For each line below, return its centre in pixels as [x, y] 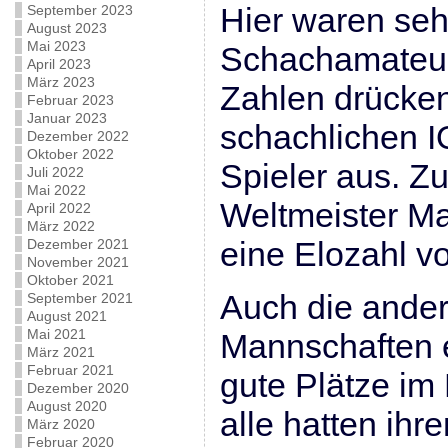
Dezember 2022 [77, 136]
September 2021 [79, 298]
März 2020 [60, 424]
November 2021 [77, 262]
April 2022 [58, 208]
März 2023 [60, 82]
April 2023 [58, 64]
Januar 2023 [66, 118]
